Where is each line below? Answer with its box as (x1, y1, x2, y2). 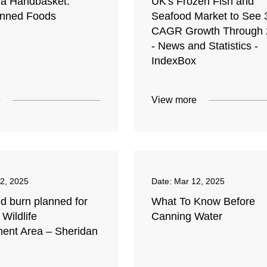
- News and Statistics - (151, 40, 258, 52)
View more (151, 95, 197, 105)
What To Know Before (151, 195, 255, 208)
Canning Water (151, 210, 222, 223)
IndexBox (151, 55, 196, 67)
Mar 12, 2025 (173, 176, 225, 187)
